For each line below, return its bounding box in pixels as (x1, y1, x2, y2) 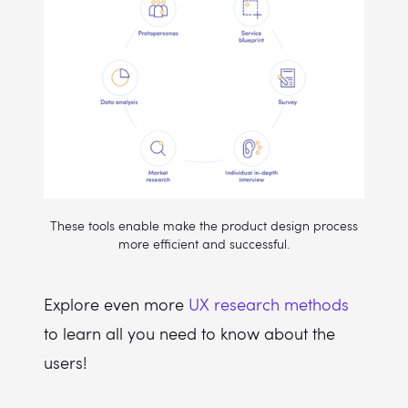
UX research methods (189, 293, 349, 315)
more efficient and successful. (118, 235, 290, 252)
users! (44, 352, 87, 373)
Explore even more (44, 293, 189, 315)
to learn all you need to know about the (44, 322, 335, 344)
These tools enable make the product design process (50, 217, 358, 234)
